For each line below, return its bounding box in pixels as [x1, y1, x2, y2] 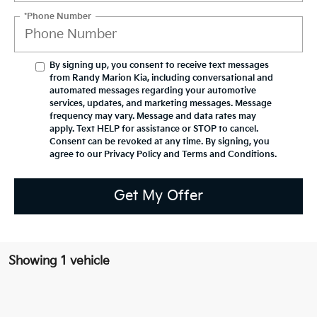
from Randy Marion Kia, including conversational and [50, 72, 273, 83]
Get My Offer [114, 188, 203, 205]
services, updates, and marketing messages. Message [50, 98, 272, 109]
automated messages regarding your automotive [50, 85, 256, 96]
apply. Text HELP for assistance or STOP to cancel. [50, 123, 258, 134]
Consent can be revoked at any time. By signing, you [50, 136, 270, 147]
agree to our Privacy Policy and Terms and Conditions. [50, 149, 277, 160]
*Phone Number [24, 11, 91, 22]
